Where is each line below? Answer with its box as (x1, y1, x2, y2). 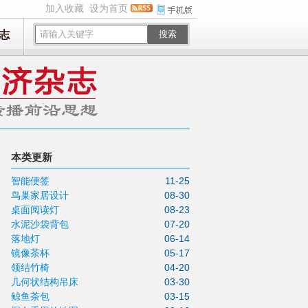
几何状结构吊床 (11, 276, 78, 287)
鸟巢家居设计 (11, 190, 69, 201)
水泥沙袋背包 (11, 219, 69, 230)
